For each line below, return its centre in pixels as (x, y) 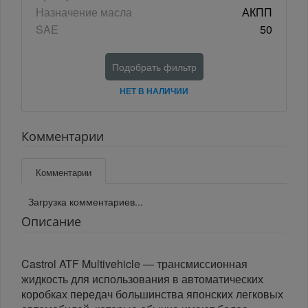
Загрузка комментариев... (86, 202)
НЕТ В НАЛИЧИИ (154, 91)
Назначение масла (84, 12)
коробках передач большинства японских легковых (152, 294)
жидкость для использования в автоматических (142, 279)
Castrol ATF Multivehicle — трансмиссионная (134, 264)
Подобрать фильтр (154, 67)
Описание (51, 222)
